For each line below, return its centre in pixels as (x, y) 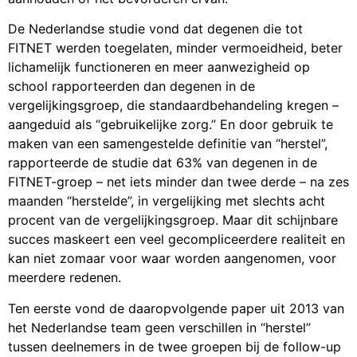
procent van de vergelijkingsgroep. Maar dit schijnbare (173, 220)
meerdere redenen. (65, 278)
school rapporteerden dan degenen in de (131, 86)
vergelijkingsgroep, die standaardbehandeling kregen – (173, 106)
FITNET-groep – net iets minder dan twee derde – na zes (178, 182)
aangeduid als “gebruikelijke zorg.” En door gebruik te (171, 125)
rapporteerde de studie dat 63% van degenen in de (163, 163)
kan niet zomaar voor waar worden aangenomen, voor (172, 259)
